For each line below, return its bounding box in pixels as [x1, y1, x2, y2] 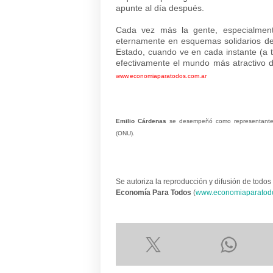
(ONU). [116, 130, 135, 136]
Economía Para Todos [116, 188, 191, 197]
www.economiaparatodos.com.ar [116, 73, 207, 79]
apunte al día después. [116, 3, 204, 13]
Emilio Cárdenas [116, 118, 166, 124]
